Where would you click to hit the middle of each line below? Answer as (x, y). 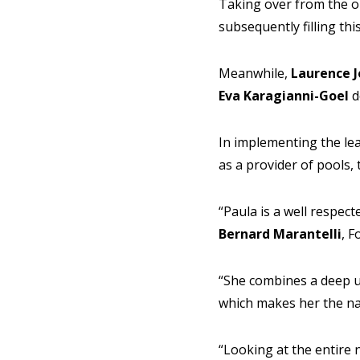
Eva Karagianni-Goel (285, 96)
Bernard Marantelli (280, 234)
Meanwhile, (255, 73)
